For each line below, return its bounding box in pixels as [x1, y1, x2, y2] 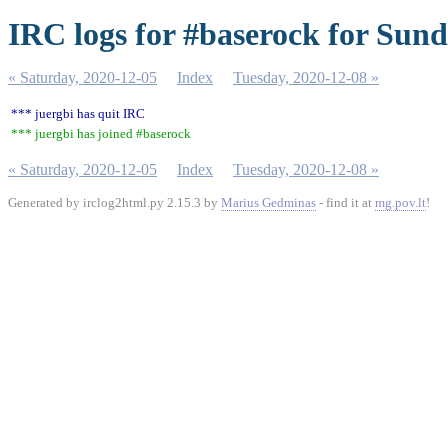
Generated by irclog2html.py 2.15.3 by [8, 195, 221, 210]
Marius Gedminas [221, 195, 316, 210]
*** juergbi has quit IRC [11, 106, 145, 121]
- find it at [316, 195, 375, 210]
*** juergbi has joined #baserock [11, 126, 191, 141]
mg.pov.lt [375, 195, 426, 210]
